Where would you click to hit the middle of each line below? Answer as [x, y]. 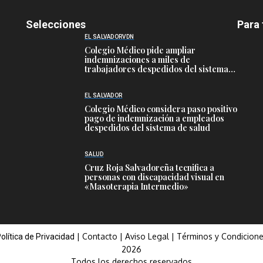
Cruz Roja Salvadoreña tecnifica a [149, 168]
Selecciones [56, 24]
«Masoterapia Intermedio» [136, 187]
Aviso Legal [147, 236]
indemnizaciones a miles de [137, 60]
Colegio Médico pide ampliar [140, 50]
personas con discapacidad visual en [154, 177]
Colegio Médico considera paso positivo [161, 109]
